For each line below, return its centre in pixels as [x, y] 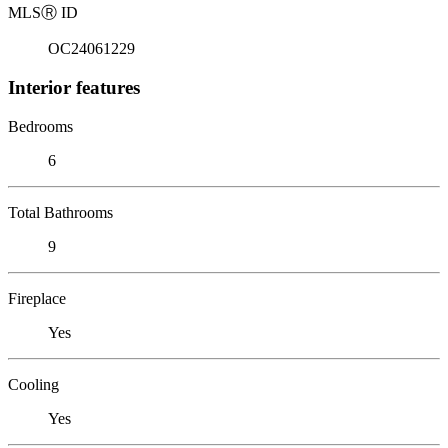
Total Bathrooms [60, 212]
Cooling [33, 384]
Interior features [74, 87]
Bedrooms [40, 126]
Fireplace [37, 298]
